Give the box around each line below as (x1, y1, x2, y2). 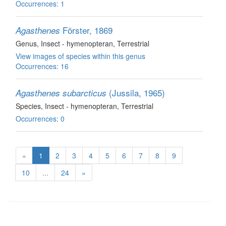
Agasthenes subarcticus (16, 87, 106, 99)
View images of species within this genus (16, 51, 145, 61)
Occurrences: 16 (16, 61, 69, 71)
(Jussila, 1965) (109, 86, 165, 99)
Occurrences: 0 (16, 114, 65, 124)
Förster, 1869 (63, 24, 112, 36)
